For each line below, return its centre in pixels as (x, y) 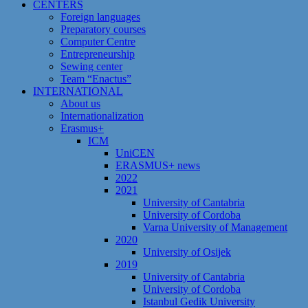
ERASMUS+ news (158, 165)
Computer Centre (98, 42)
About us (80, 103)
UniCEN (135, 153)
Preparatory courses (103, 29)
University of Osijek (187, 252)
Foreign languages (100, 17)
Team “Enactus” (96, 79)
